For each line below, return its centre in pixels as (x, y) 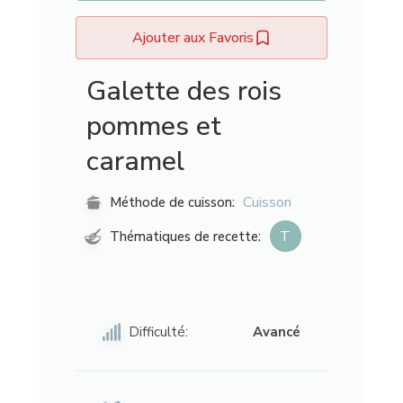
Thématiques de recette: (183, 236)
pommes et (153, 126)
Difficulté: (158, 332)
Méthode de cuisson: (172, 203)
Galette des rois (184, 91)
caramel (135, 161)
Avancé (277, 332)
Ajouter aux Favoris (193, 37)
